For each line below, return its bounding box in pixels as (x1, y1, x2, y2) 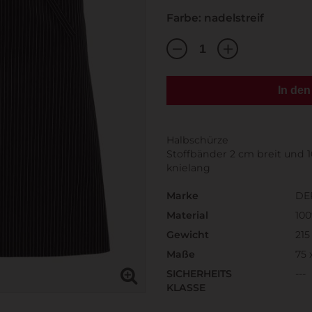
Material (166, 209, 208, 222)
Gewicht (166, 228, 209, 242)
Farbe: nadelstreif (166, 11, 264, 25)
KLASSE (166, 281, 205, 295)
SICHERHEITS (166, 267, 232, 281)
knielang (166, 162, 210, 175)
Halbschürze (166, 134, 228, 147)
